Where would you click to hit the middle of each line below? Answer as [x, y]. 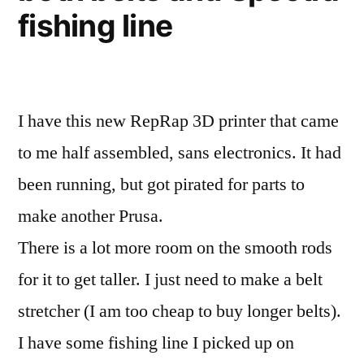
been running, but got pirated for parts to [161, 184]
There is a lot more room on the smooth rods [175, 247]
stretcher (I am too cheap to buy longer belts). [180, 311]
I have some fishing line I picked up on [156, 342]
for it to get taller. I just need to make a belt [170, 279]
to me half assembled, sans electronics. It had [180, 152]
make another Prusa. [91, 216]
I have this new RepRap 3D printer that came [178, 121]
